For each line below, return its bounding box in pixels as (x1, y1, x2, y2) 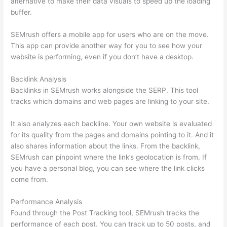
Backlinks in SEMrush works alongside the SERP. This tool (11, 86, 199, 94)
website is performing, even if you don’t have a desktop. (11, 52, 194, 61)
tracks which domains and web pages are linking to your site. (11, 97, 210, 105)
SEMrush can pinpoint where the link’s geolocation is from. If (11, 153, 207, 161)
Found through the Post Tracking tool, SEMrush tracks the (11, 208, 200, 217)
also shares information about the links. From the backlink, (11, 141, 201, 150)
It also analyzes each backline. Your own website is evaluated (11, 119, 212, 128)
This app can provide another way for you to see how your (11, 41, 203, 50)
